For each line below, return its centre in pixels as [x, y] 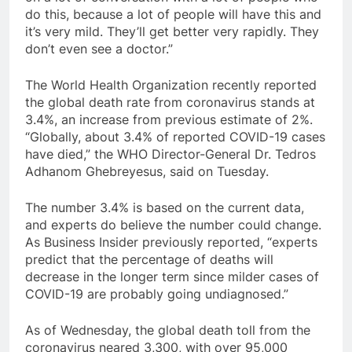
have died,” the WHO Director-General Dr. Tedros [170, 154]
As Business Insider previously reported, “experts [171, 242]
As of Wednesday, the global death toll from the [168, 330]
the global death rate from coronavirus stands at [170, 103]
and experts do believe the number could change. [173, 225]
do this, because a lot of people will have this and [173, 15]
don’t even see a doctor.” [99, 49]
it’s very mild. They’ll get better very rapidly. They [172, 32]
